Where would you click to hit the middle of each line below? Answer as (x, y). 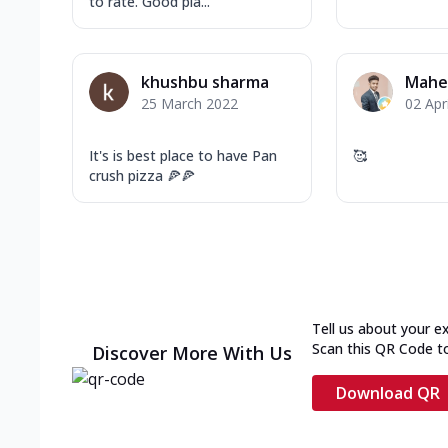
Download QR (388, 392)
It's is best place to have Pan (183, 155)
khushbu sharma (205, 81)
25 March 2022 (189, 103)
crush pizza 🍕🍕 (142, 175)
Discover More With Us (192, 352)
